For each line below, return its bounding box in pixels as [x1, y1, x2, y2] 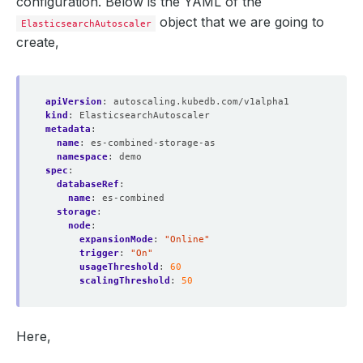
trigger [79, 247, 119, 258]
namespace [57, 151, 108, 162]
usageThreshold [79, 261, 159, 272]
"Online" [164, 233, 210, 245]
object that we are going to [156, 14, 325, 30]
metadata [45, 123, 91, 135]
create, [16, 34, 59, 50]
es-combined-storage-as [91, 137, 216, 148]
